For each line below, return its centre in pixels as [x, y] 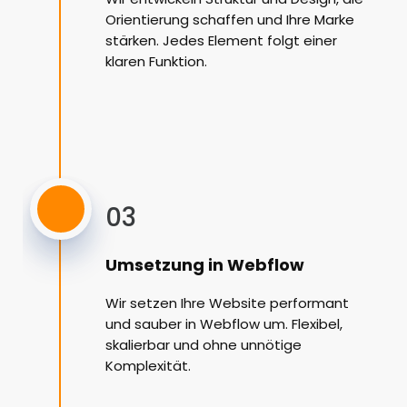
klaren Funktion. [156, 62]
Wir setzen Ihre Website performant [227, 303]
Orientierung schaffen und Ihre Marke [230, 20]
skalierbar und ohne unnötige [203, 345]
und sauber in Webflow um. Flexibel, [224, 324]
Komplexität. [148, 366]
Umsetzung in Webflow [205, 265]
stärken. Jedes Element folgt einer [221, 41]
